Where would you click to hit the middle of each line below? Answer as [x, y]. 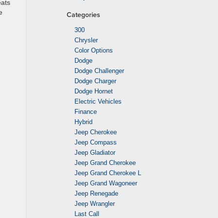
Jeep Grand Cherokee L [108, 173]
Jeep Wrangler [95, 204]
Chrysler [86, 40]
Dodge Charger [95, 81]
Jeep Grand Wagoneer [106, 183]
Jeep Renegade [96, 193]
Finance [86, 112]
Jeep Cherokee [96, 132]
